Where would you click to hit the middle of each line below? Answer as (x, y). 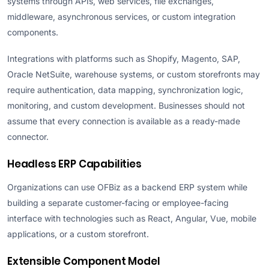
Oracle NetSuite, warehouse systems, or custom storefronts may (134, 74)
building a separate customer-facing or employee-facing (118, 202)
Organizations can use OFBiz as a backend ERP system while (127, 187)
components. (33, 32)
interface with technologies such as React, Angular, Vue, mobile (132, 218)
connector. (28, 136)
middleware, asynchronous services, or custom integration (121, 17)
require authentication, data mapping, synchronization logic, (125, 89)
